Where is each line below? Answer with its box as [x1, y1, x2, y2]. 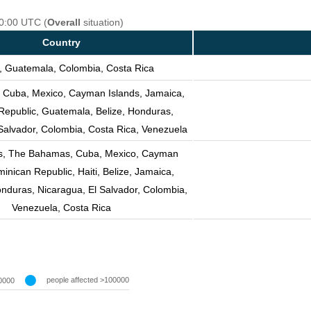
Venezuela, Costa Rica [11, 202, 111, 214]
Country [42, 37, 81, 49]
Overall [47, 17, 81, 28]
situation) [81, 17, 124, 28]
